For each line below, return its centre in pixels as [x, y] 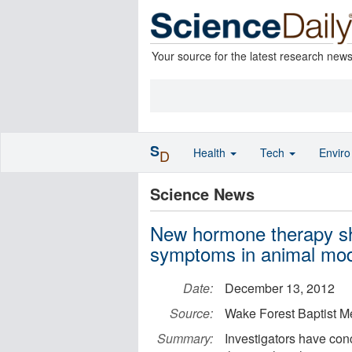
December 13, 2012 [280, 288]
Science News [202, 194]
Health [211, 152]
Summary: [185, 338]
